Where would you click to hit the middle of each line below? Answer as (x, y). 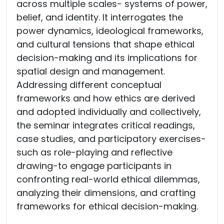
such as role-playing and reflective (94, 152)
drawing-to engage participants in (94, 166)
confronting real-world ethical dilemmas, (108, 179)
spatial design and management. (91, 71)
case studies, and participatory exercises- (111, 139)
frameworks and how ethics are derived (106, 98)
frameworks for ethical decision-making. (107, 206)
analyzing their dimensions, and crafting (106, 193)
